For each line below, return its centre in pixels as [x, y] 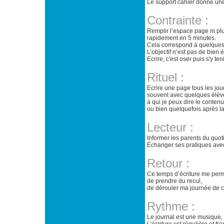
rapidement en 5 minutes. [181, 38]
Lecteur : [170, 127]
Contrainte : [178, 20]
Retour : [168, 163]
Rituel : [165, 77]
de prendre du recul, [174, 181]
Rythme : [171, 206]
